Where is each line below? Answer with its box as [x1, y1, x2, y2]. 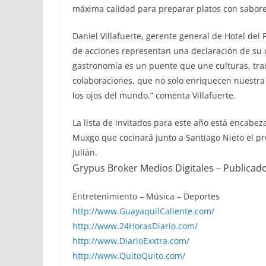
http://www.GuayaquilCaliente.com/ [72, 205, 214, 217]
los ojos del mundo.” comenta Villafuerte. [72, 89, 236, 101]
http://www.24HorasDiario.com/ [72, 220, 198, 232]
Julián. [72, 146, 100, 158]
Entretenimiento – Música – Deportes [72, 190, 220, 202]
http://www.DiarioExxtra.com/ [72, 235, 189, 246]
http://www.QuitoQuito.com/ [72, 249, 185, 261]
